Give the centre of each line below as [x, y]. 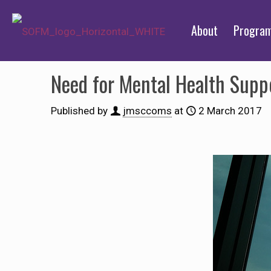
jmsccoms [147, 111]
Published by [79, 111]
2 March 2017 [230, 111]
